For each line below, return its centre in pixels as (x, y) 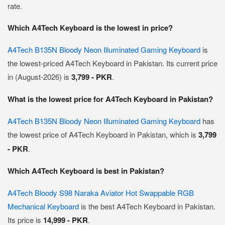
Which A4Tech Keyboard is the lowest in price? (90, 28)
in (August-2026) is (39, 77)
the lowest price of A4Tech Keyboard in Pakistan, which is (103, 134)
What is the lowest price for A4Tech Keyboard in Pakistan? (110, 99)
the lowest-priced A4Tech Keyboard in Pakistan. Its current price (113, 63)
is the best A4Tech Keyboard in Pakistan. (147, 206)
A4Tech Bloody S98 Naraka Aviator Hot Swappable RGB (101, 193)
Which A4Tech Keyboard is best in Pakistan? (86, 171)
